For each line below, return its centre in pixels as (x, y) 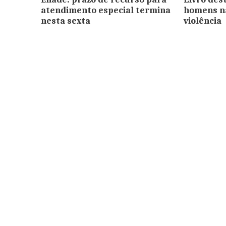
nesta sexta (65, 21)
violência (202, 21)
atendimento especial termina (105, 10)
